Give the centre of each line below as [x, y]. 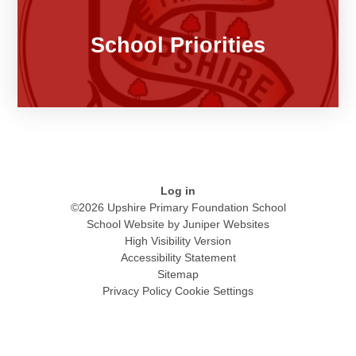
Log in [178, 191]
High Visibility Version [178, 241]
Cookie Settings [214, 291]
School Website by [135, 224]
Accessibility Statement [178, 258]
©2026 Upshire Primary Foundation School [178, 208]
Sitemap [178, 275]
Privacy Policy [137, 291]
